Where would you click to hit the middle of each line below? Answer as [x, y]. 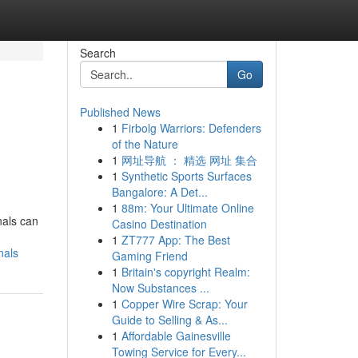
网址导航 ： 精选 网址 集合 [189, 160]
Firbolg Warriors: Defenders [191, 128]
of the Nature [145, 144]
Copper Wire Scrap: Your [184, 304]
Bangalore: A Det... [159, 192]
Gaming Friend [149, 256]
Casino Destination [159, 224]
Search [97, 53]
